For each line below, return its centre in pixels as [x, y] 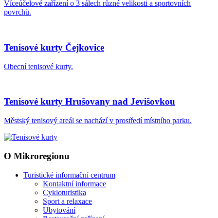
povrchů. [18, 12]
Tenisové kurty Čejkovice [54, 48]
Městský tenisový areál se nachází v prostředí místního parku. [98, 121]
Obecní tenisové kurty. [38, 66]
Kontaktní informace [74, 183]
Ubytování [59, 210]
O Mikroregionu [37, 156]
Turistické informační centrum [69, 175]
